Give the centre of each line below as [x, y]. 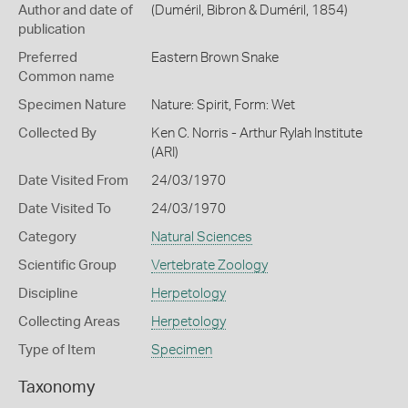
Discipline [48, 294]
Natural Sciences [201, 237]
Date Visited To [65, 209]
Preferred [48, 58]
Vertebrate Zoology [209, 265]
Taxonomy [56, 388]
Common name [66, 77]
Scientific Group [67, 265]
